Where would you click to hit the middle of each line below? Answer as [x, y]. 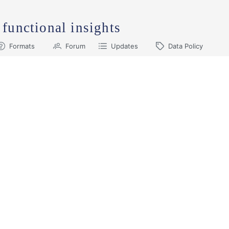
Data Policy [186, 46]
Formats [22, 46]
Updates [124, 46]
